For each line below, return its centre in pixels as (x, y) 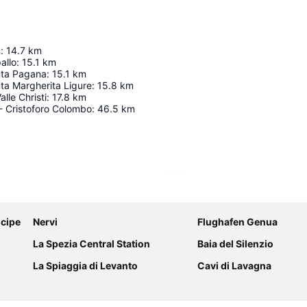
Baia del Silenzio (235, 244)
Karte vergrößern (222, 192)
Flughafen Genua (237, 222)
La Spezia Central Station (91, 244)
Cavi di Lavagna (234, 266)
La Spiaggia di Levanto (85, 266)
